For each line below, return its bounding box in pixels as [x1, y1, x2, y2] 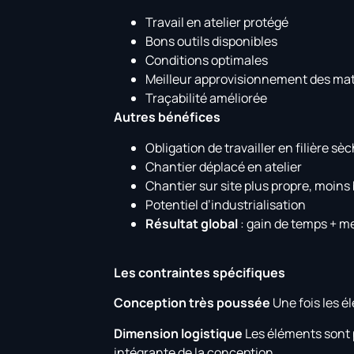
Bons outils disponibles [145, 32, 278, 51]
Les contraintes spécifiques [114, 263, 286, 281]
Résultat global [145, 214, 239, 232]
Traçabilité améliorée [145, 89, 268, 107]
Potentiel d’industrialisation [145, 195, 307, 213]
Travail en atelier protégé [145, 13, 289, 32]
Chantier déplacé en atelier [145, 157, 303, 175]
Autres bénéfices [114, 108, 221, 126]
